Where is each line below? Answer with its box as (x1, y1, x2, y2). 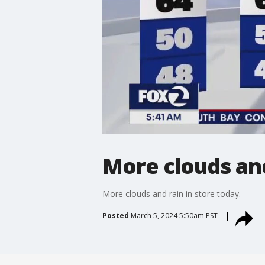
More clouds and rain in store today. (102, 188, 241, 199)
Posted (102, 210, 129, 221)
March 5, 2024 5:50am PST (130, 210, 218, 221)
